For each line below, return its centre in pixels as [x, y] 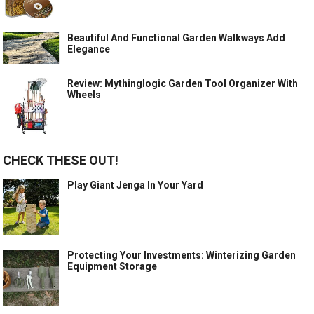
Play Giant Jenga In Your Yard [136, 185]
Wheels [84, 95]
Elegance [89, 49]
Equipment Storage [112, 267]
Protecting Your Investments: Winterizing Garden [182, 255]
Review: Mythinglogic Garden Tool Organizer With [183, 84]
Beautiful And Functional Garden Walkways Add [177, 38]
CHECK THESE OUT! [61, 161]
